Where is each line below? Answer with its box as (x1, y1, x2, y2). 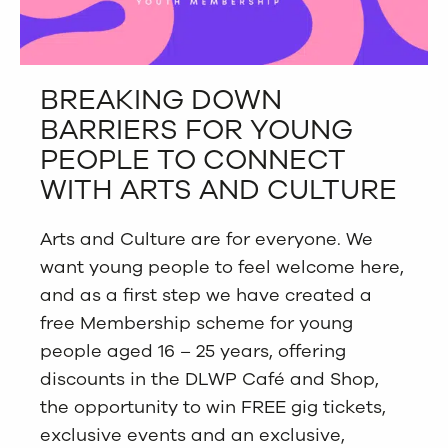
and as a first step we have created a (40, 282, 372, 307)
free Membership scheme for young (40, 310, 353, 335)
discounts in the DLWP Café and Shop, (40, 366, 379, 391)
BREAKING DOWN (40, 80, 282, 119)
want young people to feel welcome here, (40, 254, 404, 279)
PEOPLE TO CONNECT (40, 140, 346, 179)
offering (273, 338, 346, 363)
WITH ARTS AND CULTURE (40, 170, 397, 209)
